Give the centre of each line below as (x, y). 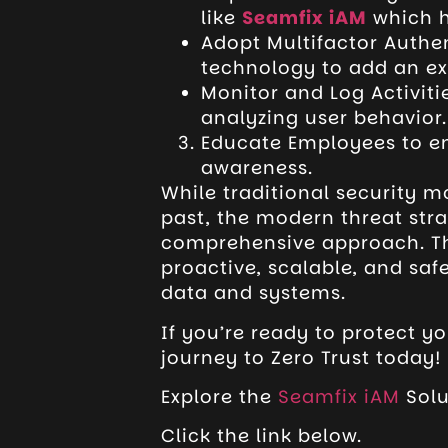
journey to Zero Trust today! (301, 357)
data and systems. (256, 293)
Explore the (219, 397)
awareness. (256, 168)
